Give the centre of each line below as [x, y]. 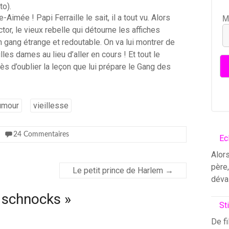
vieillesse [51, 106]
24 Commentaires [41, 134]
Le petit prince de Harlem [119, 170]
